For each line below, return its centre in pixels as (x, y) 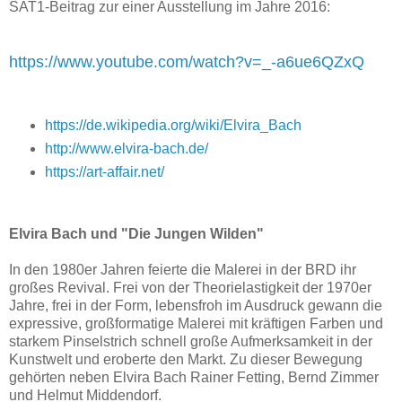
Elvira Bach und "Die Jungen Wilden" (136, 233)
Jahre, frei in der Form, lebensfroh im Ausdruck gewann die (196, 305)
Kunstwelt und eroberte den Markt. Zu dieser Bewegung (186, 359)
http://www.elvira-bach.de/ (126, 148)
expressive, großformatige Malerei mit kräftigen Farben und (196, 323)
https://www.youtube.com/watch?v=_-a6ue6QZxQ (187, 61)
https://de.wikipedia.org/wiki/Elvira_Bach (173, 125)
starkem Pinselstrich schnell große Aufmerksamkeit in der (191, 341)
